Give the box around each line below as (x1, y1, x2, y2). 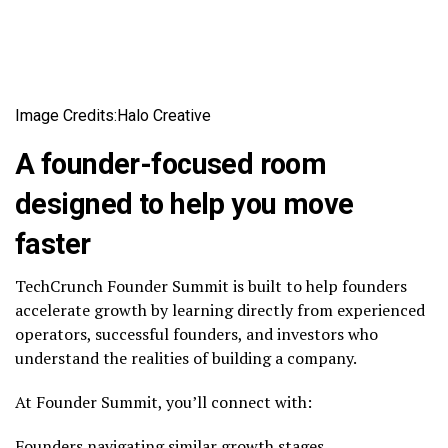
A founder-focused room (15, 147, 327, 182)
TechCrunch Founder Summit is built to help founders (15, 275, 407, 298)
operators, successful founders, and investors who (15, 323, 378, 346)
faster (15, 227, 91, 262)
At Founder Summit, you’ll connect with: (15, 391, 312, 414)
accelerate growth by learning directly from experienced (15, 299, 425, 322)
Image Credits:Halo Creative (15, 106, 211, 126)
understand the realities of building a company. (15, 347, 357, 370)
